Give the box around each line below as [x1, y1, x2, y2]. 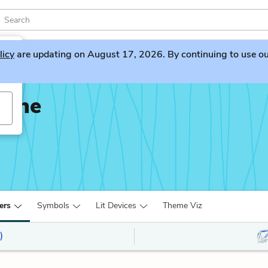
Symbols [37, 200, 69, 211]
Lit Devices [96, 200, 136, 211]
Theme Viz [163, 200, 202, 211]
